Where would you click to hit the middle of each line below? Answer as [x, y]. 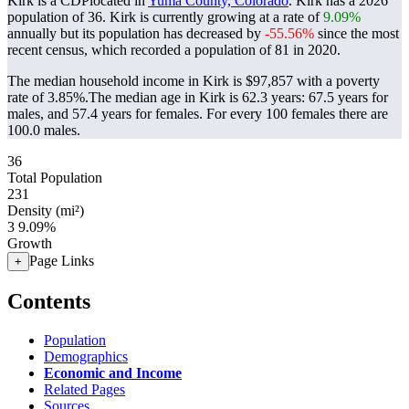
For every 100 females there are [297, 114]
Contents [49, 301]
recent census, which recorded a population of [141, 50]
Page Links [62, 261]
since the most [357, 33]
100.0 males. [44, 130]
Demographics [86, 356]
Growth [30, 243]
